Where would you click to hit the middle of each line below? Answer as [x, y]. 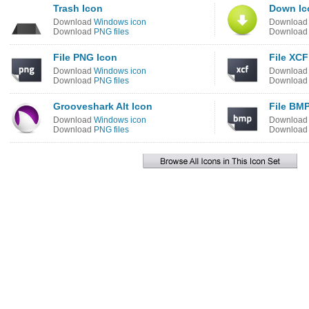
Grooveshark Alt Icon [103, 106]
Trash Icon [78, 8]
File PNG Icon [85, 57]
